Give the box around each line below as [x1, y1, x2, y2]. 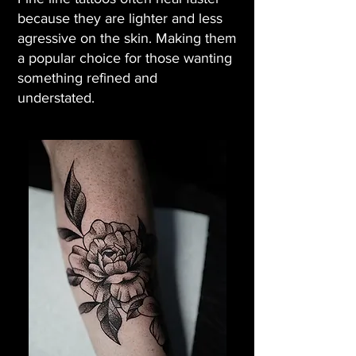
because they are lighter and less [17, 10, 222, 26]
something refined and [17, 70, 157, 86]
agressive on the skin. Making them [17, 30, 237, 46]
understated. [17, 90, 95, 106]
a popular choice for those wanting [17, 50, 232, 66]
